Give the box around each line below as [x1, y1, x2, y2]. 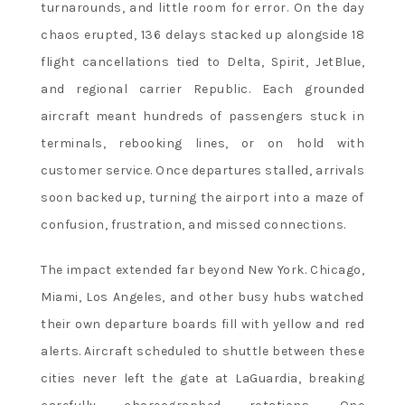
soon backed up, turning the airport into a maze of [41, 189, 364, 205]
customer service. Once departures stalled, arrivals [41, 162, 364, 178]
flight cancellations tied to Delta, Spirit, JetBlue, [41, 53, 364, 70]
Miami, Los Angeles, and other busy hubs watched [41, 288, 364, 305]
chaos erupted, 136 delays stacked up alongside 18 [41, 26, 364, 42]
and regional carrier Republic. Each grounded [41, 80, 364, 97]
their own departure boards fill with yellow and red [41, 316, 364, 332]
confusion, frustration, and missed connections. [41, 216, 346, 232]
